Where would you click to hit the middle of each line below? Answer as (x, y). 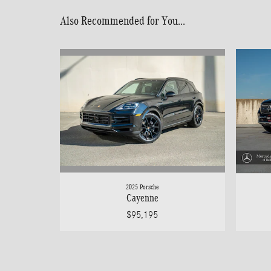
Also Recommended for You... (122, 20)
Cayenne (142, 198)
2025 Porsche (142, 187)
